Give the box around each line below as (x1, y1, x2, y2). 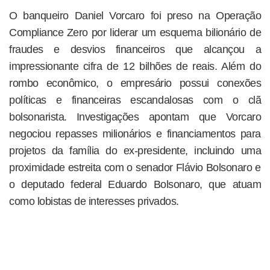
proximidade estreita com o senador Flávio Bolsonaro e (9, 161, 261, 174)
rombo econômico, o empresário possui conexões (9, 77, 261, 89)
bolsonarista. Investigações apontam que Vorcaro (9, 110, 261, 123)
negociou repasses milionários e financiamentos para (9, 127, 261, 140)
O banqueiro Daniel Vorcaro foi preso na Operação (9, 9, 261, 22)
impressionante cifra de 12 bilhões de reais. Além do (9, 60, 261, 72)
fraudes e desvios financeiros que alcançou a (9, 43, 261, 55)
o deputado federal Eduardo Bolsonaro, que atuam (9, 178, 261, 190)
